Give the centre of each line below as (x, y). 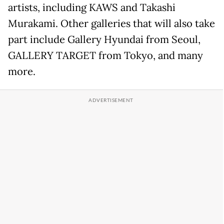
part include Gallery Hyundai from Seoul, (104, 39)
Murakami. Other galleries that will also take (111, 23)
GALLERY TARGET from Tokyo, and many (105, 55)
